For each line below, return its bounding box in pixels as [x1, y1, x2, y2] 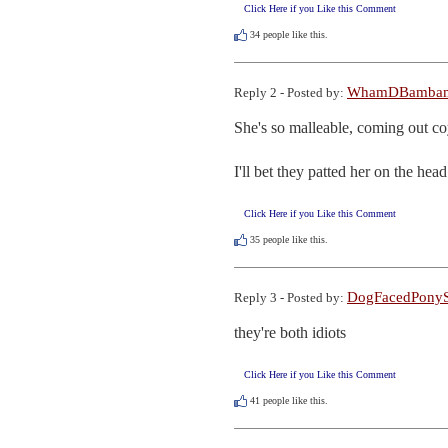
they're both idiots [234, 324, 346, 342]
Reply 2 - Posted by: [234, 84, 347, 100]
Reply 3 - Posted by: [234, 290, 347, 306]
